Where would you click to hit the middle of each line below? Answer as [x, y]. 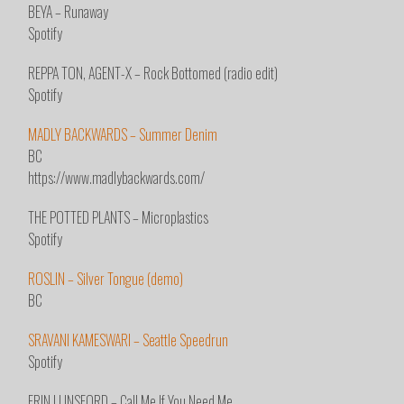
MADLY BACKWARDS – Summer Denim [123, 135]
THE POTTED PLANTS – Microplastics [119, 218]
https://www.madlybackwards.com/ [117, 178]
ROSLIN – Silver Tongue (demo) [106, 279]
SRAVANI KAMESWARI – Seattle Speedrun [129, 340]
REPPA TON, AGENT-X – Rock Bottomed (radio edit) [153, 73]
